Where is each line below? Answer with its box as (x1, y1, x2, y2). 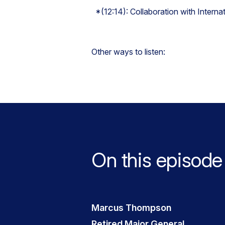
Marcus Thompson (91, 202, 171, 213)
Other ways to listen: (91, 47, 165, 57)
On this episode (91, 148, 222, 172)
